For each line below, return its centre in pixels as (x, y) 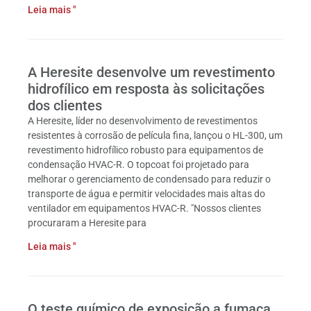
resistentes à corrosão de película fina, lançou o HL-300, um (155, 135)
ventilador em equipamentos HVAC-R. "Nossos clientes (144, 208)
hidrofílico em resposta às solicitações (146, 89)
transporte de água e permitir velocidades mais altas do (146, 194)
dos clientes (65, 106)
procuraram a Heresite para (87, 223)
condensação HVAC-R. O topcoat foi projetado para (138, 165)
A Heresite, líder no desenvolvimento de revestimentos (143, 121)
